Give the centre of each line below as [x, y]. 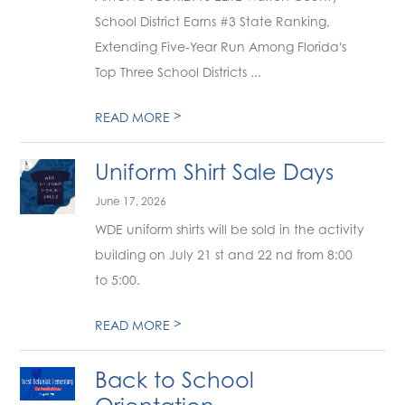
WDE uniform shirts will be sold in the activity [230, 229]
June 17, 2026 [131, 201]
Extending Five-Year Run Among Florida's [221, 47]
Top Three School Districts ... [179, 72]
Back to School [175, 380]
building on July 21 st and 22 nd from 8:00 [224, 254]
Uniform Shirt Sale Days [215, 172]
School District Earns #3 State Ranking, [213, 21]
